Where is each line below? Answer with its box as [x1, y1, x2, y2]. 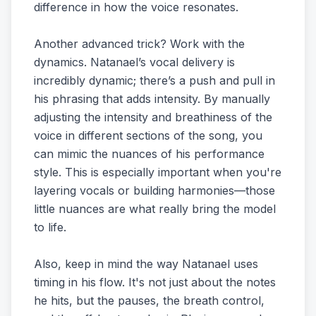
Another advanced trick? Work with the [34, 37, 245, 51]
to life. [34, 220, 66, 234]
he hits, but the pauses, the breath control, [34, 293, 265, 308]
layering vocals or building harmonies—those [34, 183, 275, 197]
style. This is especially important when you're [34, 165, 281, 179]
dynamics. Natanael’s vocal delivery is [34, 55, 235, 69]
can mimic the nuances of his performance [34, 147, 265, 161]
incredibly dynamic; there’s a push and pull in [34, 73, 275, 87]
